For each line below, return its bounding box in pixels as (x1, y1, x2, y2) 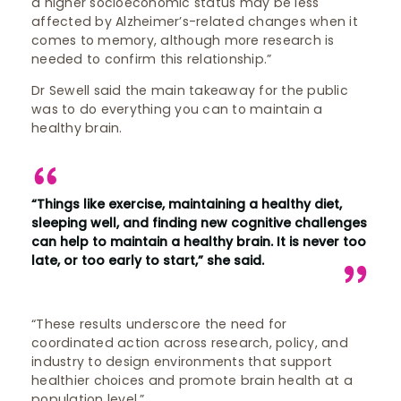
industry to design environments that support (31, 353, 332, 371)
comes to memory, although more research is (31, 31, 335, 49)
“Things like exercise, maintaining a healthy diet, (31, 195, 342, 213)
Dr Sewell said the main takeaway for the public (31, 81, 348, 99)
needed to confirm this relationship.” (31, 50, 272, 68)
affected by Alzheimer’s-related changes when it (31, 13, 358, 30)
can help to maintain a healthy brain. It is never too (31, 233, 366, 251)
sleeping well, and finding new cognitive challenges (31, 214, 367, 232)
